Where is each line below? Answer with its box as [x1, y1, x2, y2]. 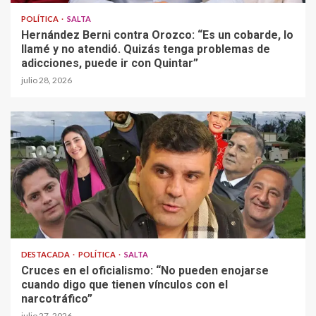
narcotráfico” [21, 292, 92, 306]
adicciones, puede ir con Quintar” [21, 56, 198, 71]
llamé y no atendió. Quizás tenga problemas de [21, 42, 270, 56]
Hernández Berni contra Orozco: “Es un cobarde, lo [21, 28, 293, 42]
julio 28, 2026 [21, 75, 72, 86]
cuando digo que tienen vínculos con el [21, 278, 228, 292]
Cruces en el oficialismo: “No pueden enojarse [21, 264, 269, 278]
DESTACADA [21, 250, 71, 260]
